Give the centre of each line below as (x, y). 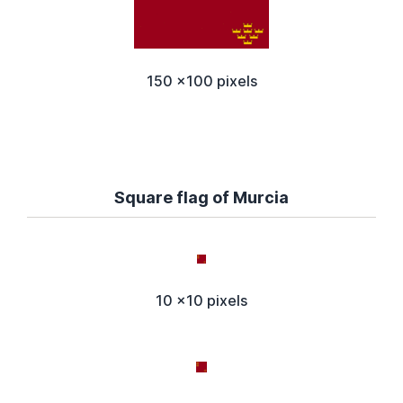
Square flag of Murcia (201, 198)
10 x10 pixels (201, 301)
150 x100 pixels (201, 81)
